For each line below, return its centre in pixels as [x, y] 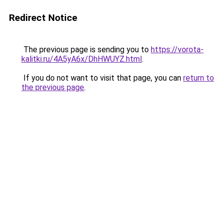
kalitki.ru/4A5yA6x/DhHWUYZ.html [82, 59]
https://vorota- [177, 50]
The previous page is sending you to [86, 50]
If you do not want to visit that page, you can [102, 78]
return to [199, 78]
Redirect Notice [43, 18]
